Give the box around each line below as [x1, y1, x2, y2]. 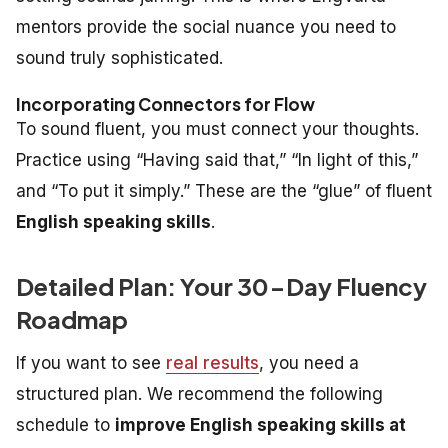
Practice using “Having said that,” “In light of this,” [16, 149, 418, 170]
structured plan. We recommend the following [16, 383, 383, 404]
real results [166, 352, 259, 373]
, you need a [259, 352, 359, 373]
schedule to [16, 414, 115, 435]
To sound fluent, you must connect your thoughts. [16, 118, 419, 139]
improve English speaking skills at [115, 414, 406, 435]
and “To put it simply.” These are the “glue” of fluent [16, 180, 432, 201]
